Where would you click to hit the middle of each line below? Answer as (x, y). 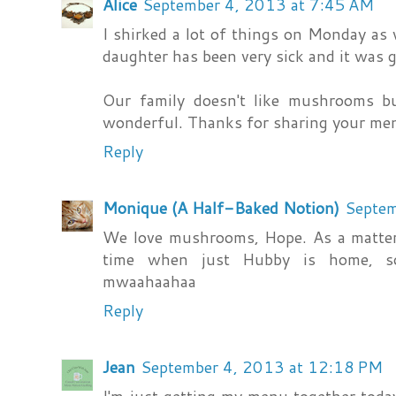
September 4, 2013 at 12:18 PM (262, 367)
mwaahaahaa (150, 282)
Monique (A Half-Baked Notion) (221, 208)
